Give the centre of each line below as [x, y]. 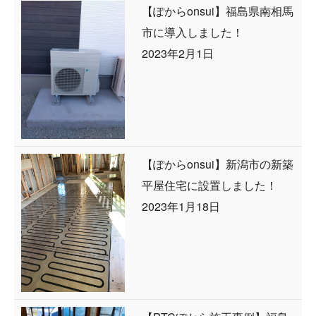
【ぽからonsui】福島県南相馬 [217, 11]
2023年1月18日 [181, 207]
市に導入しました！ [192, 32]
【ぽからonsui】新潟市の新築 [217, 164]
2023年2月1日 [177, 53]
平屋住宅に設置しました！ [209, 186]
